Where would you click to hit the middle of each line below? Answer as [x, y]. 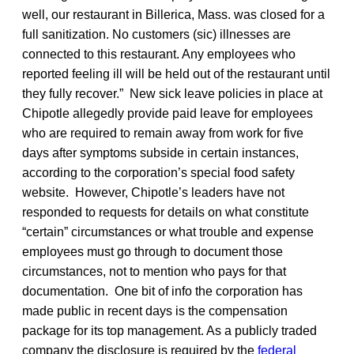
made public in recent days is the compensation [155, 311]
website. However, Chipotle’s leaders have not [153, 192]
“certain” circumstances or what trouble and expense [168, 232]
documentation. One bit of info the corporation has [162, 291]
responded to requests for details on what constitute [166, 212]
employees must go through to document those [153, 251]
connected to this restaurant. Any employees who [159, 54]
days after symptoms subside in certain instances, [160, 153]
